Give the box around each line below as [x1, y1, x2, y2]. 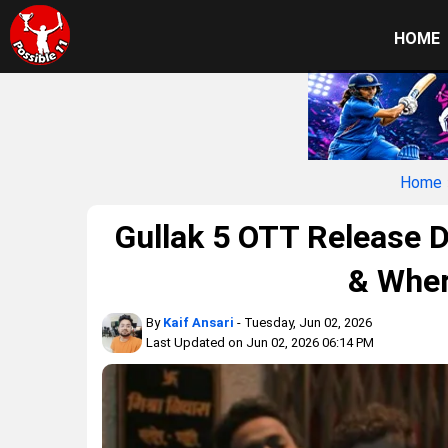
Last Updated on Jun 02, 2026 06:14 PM [146, 335, 374, 350]
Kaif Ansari [163, 315, 234, 330]
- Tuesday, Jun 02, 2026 [234, 315, 372, 330]
